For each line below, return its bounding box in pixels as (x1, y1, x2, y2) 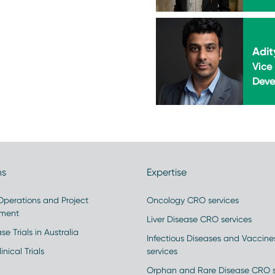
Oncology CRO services (147, 195, 239, 205)
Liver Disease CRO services (147, 214, 252, 224)
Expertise (147, 166, 187, 178)
